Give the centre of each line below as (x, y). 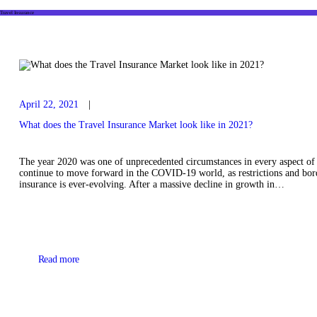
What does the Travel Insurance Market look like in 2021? (136, 125)
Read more (59, 260)
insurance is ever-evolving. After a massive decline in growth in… (151, 184)
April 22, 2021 (48, 105)
